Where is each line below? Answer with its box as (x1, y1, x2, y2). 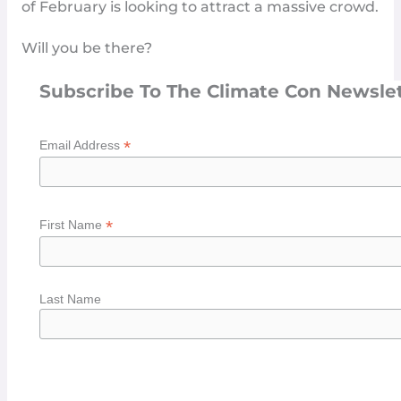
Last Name (38, 291, 101, 306)
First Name (38, 217, 106, 232)
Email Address (38, 138, 124, 153)
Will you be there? (21, 39, 152, 57)
